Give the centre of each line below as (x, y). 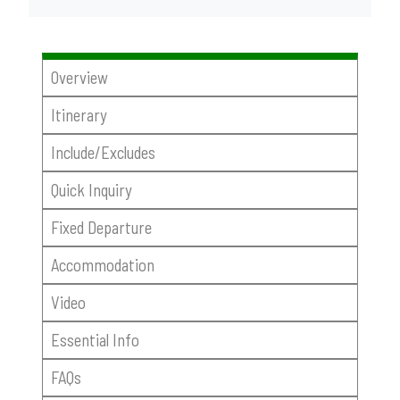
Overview (79, 78)
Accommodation (102, 264)
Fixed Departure (101, 227)
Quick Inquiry (91, 190)
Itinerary (79, 115)
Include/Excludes (103, 153)
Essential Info (95, 339)
